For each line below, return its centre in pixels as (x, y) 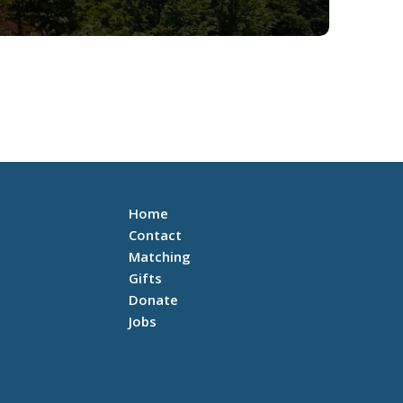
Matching (159, 256)
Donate (153, 300)
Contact (155, 235)
